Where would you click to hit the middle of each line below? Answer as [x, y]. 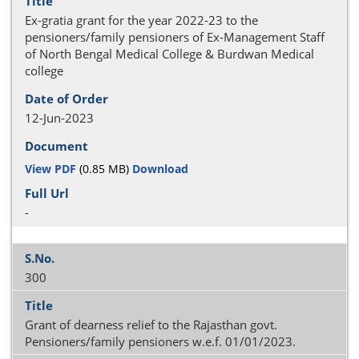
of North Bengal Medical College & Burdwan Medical [169, 54]
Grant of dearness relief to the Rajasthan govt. [151, 325]
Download [160, 168]
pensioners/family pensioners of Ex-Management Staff [175, 37]
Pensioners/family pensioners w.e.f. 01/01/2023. [160, 341]
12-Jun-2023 [59, 118]
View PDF [50, 168]
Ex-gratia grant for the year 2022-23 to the [141, 20]
